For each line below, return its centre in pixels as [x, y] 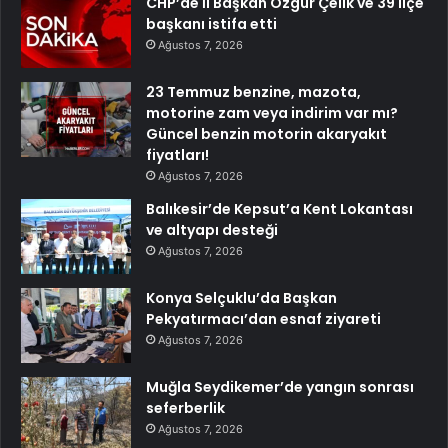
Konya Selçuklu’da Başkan [241, 298]
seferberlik [185, 408]
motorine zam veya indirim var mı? [272, 113]
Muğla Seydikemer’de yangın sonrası [280, 387]
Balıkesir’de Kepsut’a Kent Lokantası [279, 209]
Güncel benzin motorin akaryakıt [266, 134]
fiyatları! [177, 155]
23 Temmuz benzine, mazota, [253, 92]
